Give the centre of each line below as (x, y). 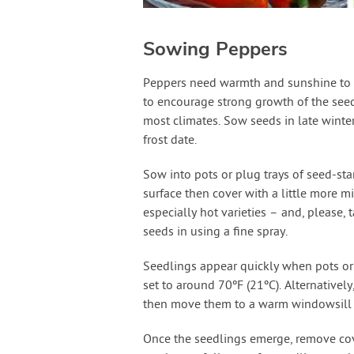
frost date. (169, 140)
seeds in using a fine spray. (215, 232)
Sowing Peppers (215, 49)
